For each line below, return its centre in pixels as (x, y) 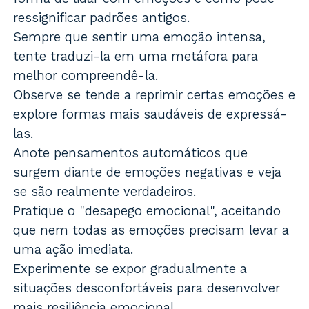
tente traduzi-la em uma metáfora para (136, 57)
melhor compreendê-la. (86, 76)
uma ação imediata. (74, 250)
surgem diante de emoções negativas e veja (148, 172)
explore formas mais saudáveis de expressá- (150, 114)
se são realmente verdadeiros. (105, 192)
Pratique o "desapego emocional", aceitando (147, 211)
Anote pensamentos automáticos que (131, 153)
